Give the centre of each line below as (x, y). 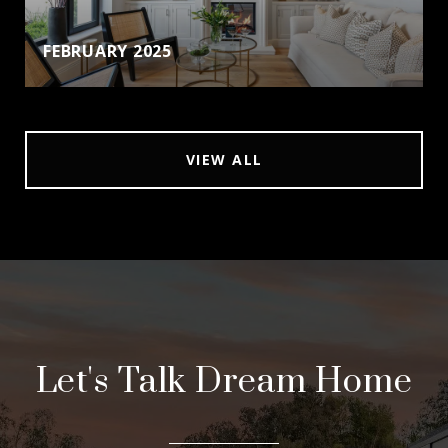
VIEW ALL (224, 159)
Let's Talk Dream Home (224, 382)
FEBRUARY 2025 (107, 51)
